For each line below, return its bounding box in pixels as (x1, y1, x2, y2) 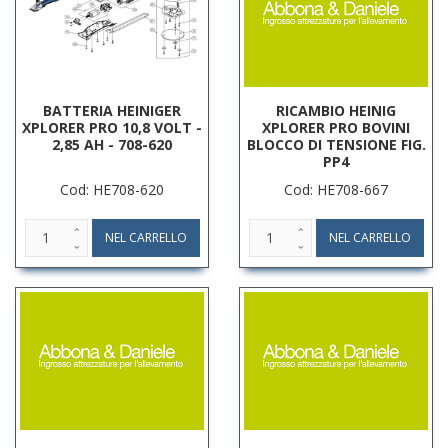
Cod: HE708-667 (284, 179, 388, 199)
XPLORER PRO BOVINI (262, 117, 410, 137)
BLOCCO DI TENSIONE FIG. (246, 134, 426, 154)
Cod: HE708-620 (60, 179, 164, 199)
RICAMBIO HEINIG (276, 100, 396, 120)
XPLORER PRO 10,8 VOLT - (22, 117, 202, 137)
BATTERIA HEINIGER (43, 100, 181, 120)
